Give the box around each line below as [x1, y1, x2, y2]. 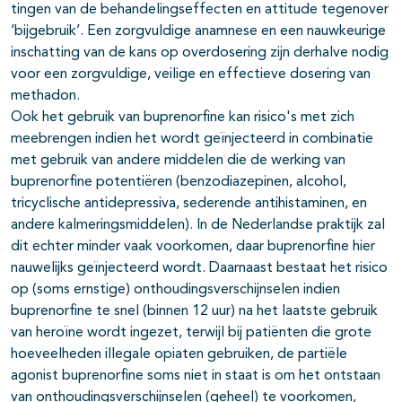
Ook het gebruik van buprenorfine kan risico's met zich [11, 110, 354, 126]
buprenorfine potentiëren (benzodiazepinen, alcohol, [11, 175, 346, 190]
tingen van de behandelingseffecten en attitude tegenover [11, 3, 389, 18]
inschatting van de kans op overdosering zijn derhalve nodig [11, 46, 389, 61]
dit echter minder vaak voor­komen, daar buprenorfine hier [11, 240, 375, 255]
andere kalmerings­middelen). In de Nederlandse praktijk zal [11, 218, 385, 233]
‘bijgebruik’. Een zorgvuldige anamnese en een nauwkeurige [11, 24, 386, 39]
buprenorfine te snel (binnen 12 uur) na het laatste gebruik [11, 304, 378, 319]
